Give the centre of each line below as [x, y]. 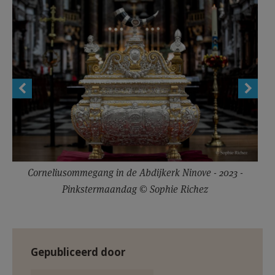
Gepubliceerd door [78, 252]
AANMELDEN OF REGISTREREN [123, 12]
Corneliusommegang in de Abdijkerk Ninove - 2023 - [135, 172]
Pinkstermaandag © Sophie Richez [135, 189]
